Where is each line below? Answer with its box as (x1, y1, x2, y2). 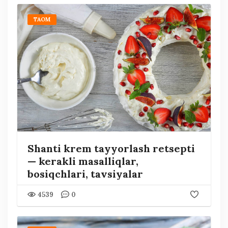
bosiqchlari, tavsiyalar (27, 167, 143, 180)
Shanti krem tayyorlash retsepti (27, 141, 195, 155)
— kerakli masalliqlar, (27, 154, 138, 167)
